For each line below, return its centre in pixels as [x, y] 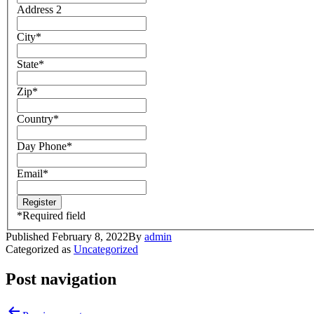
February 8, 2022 [90, 237]
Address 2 [39, 9]
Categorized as [40, 249]
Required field [54, 216]
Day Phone [42, 146]
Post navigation [61, 279]
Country [35, 119]
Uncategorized [106, 249]
